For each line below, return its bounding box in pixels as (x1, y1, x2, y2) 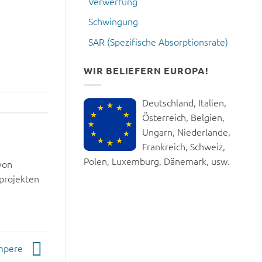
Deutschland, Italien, (142, 95, 226, 109)
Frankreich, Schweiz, (142, 139, 225, 153)
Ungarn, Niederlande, (142, 125, 230, 138)
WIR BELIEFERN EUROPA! (84, 64, 209, 77)
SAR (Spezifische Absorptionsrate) (88, 35, 228, 48)
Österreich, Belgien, (142, 110, 225, 123)
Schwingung (88, 15, 138, 28)
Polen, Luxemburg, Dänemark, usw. (84, 154, 230, 167)
